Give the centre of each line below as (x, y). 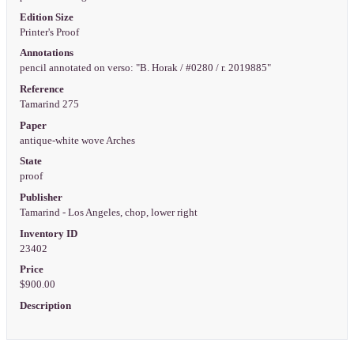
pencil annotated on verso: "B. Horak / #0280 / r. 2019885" (146, 68)
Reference (41, 90)
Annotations (46, 53)
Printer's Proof (50, 32)
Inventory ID (48, 233)
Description (45, 305)
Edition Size (46, 17)
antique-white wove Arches (78, 140)
